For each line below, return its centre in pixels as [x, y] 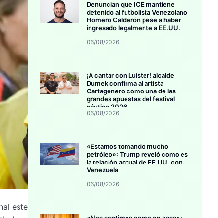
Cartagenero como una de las [131, 91]
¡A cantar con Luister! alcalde [131, 76]
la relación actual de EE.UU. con [135, 162]
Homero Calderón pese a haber [134, 20]
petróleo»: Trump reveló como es [137, 154]
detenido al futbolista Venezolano [137, 12]
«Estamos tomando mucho [128, 147]
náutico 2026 [107, 107]
